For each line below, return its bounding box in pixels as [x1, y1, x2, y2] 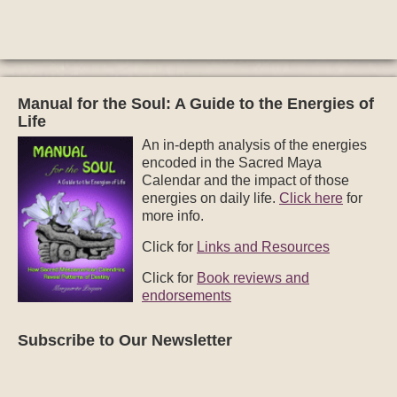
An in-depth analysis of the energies [142, 137, 367, 153]
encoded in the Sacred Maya [142, 155, 322, 171]
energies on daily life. [142, 191, 279, 206]
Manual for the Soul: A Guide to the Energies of [18, 95, 374, 113]
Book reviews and [197, 270, 309, 286]
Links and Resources [197, 239, 330, 255]
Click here [279, 191, 343, 206]
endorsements [142, 288, 231, 304]
